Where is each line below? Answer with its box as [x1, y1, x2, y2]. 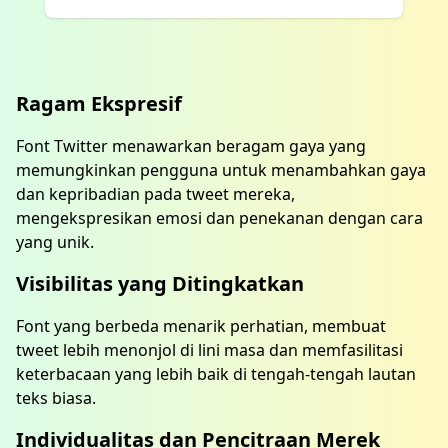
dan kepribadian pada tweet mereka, [16, 183, 295, 205]
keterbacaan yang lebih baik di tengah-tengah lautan [16, 363, 416, 385]
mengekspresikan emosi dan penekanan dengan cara [16, 207, 423, 229]
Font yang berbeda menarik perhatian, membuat [16, 315, 386, 337]
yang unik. [16, 231, 94, 253]
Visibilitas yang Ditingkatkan [16, 270, 304, 297]
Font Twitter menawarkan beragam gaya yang [16, 135, 366, 157]
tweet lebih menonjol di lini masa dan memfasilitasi [16, 339, 403, 361]
